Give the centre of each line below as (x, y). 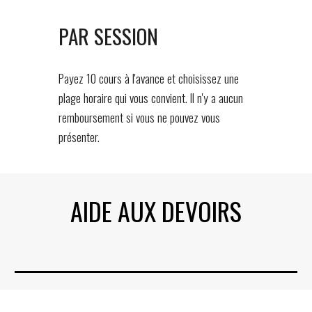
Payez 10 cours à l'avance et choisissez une (149, 78)
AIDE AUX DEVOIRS (156, 211)
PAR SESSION (109, 36)
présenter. (79, 137)
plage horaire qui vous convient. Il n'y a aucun (151, 98)
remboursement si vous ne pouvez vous (140, 117)
